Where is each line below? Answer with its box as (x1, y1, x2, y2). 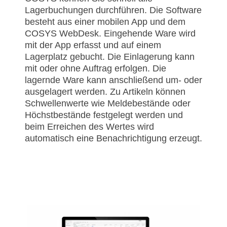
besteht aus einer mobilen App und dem (25, 17, 185, 27)
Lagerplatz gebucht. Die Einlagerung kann (25, 52, 195, 62)
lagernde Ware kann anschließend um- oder (25, 75, 202, 86)
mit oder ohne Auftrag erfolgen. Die (25, 63, 166, 74)
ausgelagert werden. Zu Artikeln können (25, 87, 185, 97)
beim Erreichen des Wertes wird (25, 122, 154, 132)
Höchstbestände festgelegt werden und (25, 110, 183, 121)
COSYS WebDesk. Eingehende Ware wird (25, 28, 196, 39)
